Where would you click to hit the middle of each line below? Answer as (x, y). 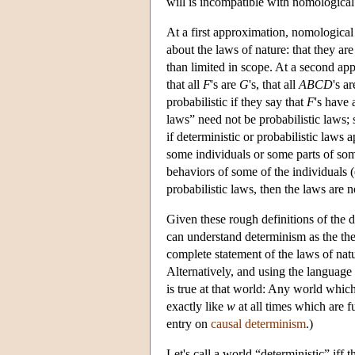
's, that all (274, 84)
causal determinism (258, 323)
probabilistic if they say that (237, 101)
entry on (189, 323)
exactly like (197, 306)
